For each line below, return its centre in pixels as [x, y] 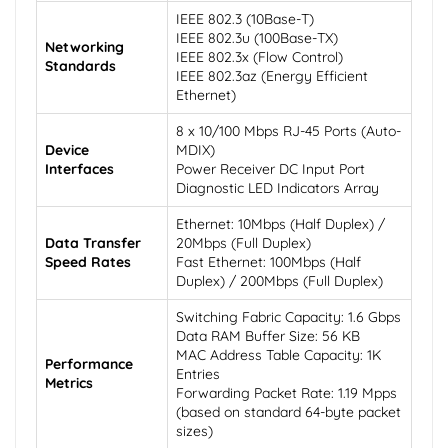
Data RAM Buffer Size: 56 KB [268, 336]
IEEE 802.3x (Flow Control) [259, 57]
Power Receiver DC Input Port [270, 169]
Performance [89, 364]
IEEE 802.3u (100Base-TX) [257, 38]
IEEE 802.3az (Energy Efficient [272, 76]
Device [67, 150]
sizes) [194, 431]
